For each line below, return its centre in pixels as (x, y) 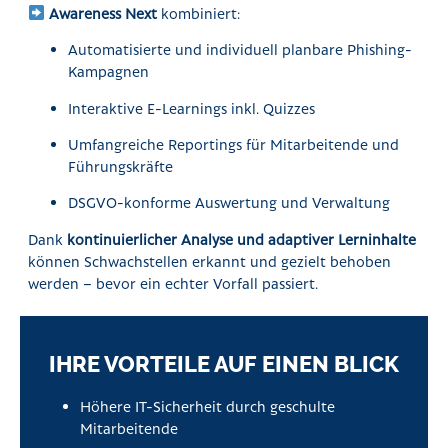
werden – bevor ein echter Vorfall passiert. (173, 282)
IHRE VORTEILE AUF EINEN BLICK (224, 364)
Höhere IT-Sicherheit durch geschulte (208, 406)
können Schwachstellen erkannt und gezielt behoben (210, 260)
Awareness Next (103, 12)
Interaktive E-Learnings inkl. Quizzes (192, 107)
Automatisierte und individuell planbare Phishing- (240, 49)
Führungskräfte (121, 165)
